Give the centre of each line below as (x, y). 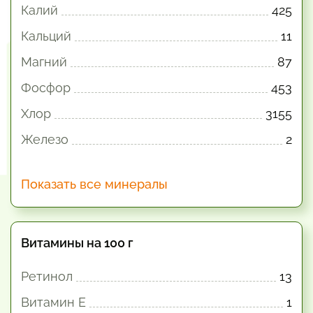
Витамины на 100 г (77, 243)
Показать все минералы (94, 184)
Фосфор (46, 88)
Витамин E (53, 302)
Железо (45, 139)
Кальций (46, 36)
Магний (44, 62)
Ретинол (47, 276)
